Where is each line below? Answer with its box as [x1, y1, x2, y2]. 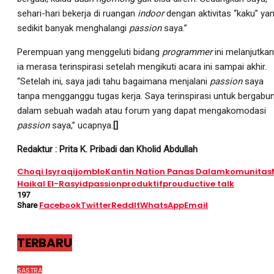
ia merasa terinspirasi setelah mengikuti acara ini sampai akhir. [17, 61, 267, 72]
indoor [138, 7, 166, 19]
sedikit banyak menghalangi [17, 22, 129, 34]
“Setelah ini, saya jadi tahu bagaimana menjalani [17, 75, 210, 87]
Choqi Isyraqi [17, 165, 75, 177]
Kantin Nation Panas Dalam [105, 165, 225, 177]
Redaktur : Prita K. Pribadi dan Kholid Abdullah [17, 143, 198, 155]
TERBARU [17, 234, 72, 251]
